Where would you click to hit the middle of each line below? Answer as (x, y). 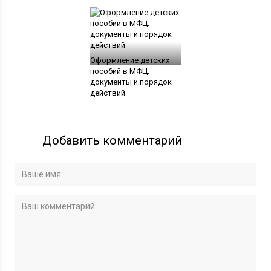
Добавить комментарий (113, 141)
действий (107, 93)
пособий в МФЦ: (119, 71)
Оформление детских (129, 60)
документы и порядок (131, 82)
